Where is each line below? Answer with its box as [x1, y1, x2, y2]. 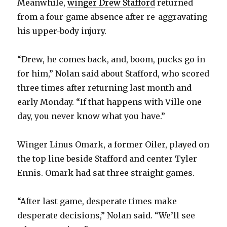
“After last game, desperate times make [17, 196, 177, 207]
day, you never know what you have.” [17, 111, 166, 122]
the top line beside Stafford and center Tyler [17, 154, 198, 164]
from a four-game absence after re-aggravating [17, 12, 208, 22]
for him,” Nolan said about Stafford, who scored [17, 68, 210, 79]
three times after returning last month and [17, 83, 192, 93]
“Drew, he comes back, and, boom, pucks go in [17, 54, 206, 65]
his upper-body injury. [17, 26, 107, 36]
